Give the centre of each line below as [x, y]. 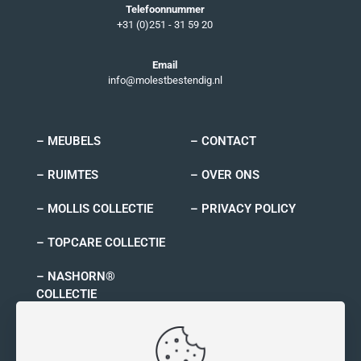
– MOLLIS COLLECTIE [95, 208]
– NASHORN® [76, 276]
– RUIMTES [67, 174]
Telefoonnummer [165, 9]
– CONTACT [223, 141]
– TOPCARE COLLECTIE [101, 242]
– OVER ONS [225, 174]
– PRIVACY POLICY [243, 208]
